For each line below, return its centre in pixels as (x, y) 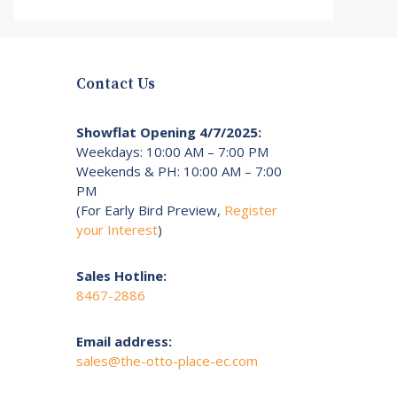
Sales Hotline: (121, 275)
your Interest (117, 229)
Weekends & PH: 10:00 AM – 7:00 (179, 171)
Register (251, 210)
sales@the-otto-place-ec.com (167, 360)
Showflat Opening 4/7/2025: (169, 132)
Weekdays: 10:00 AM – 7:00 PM (172, 151)
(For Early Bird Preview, (150, 210)
